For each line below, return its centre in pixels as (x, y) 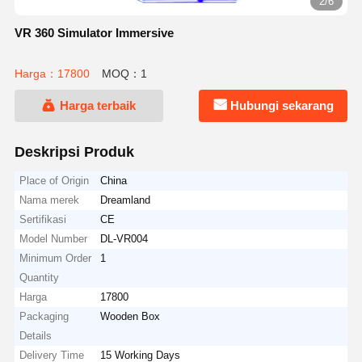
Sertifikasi (43, 219)
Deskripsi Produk (74, 152)
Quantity (40, 277)
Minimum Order (56, 258)
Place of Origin (55, 180)
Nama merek (50, 200)
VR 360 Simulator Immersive (94, 33)
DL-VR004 (124, 238)
